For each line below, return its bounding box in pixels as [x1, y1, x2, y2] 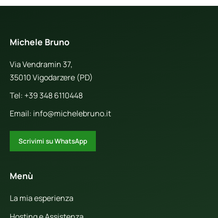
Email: [10, 108, 33, 119]
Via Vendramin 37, [10, 59, 73, 70]
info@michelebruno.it [33, 108, 111, 119]
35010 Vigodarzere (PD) [10, 72, 93, 83]
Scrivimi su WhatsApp [18, 137, 87, 146]
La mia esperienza [10, 193, 73, 204]
